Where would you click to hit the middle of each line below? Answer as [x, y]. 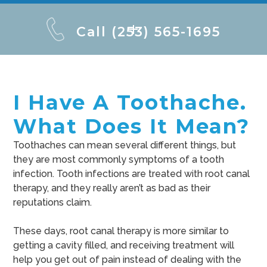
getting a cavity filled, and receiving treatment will [124, 246]
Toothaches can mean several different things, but [125, 145]
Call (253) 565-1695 [148, 32]
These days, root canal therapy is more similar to [121, 231]
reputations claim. [53, 203]
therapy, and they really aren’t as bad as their [112, 188]
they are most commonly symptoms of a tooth [119, 160]
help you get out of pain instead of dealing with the [128, 260]
